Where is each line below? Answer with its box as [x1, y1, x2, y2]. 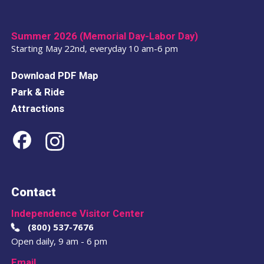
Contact [11, 185, 56, 200]
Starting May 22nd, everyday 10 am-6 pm [11, 42, 178, 54]
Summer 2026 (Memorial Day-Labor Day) [11, 30, 198, 42]
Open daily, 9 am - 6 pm [11, 235, 115, 247]
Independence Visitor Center [11, 207, 144, 220]
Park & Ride [11, 85, 65, 98]
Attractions [11, 102, 64, 114]
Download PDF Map [11, 70, 98, 82]
